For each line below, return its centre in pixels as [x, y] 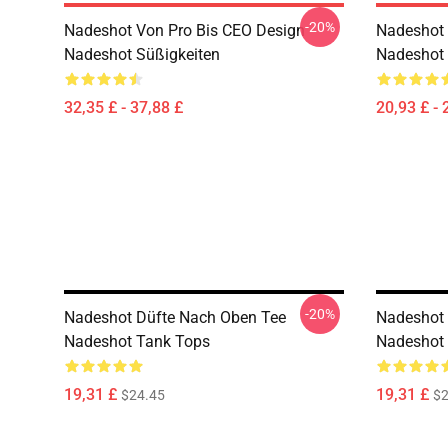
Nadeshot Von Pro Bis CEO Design [184, 30]
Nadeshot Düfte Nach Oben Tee [175, 317]
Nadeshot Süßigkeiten [142, 54]
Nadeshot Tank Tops [137, 341]
